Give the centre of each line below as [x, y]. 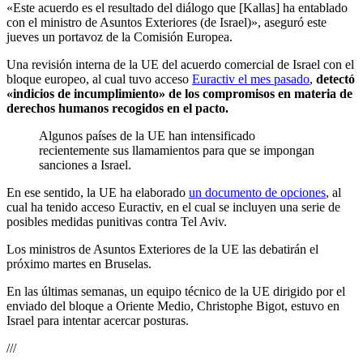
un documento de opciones [257, 193]
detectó [335, 79]
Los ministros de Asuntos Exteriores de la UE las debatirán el [162, 250]
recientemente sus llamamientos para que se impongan [177, 151]
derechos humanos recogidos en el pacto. [117, 109]
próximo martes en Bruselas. [79, 264]
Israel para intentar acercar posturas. [98, 321]
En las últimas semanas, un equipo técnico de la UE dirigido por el [176, 292]
